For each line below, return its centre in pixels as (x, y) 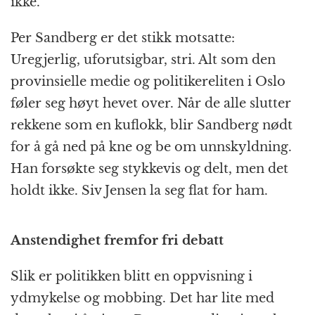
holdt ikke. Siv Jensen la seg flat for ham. (139, 191)
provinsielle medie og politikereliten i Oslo (148, 82)
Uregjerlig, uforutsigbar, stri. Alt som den (143, 60)
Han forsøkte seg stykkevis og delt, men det (149, 169)
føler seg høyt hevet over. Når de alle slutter (151, 104)
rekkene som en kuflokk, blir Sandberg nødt (152, 126)
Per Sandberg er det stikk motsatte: (123, 38)
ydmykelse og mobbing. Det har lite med (142, 298)
